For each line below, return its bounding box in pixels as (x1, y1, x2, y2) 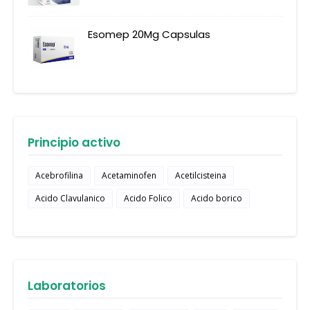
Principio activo (28, 134, 120, 152)
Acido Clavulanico (35, 192, 105, 205)
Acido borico (191, 192, 242, 205)
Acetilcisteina (175, 170, 226, 182)
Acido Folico (124, 192, 172, 205)
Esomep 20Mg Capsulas (88, 27, 210, 42)
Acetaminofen (102, 170, 156, 182)
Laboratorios (28, 277, 106, 295)
